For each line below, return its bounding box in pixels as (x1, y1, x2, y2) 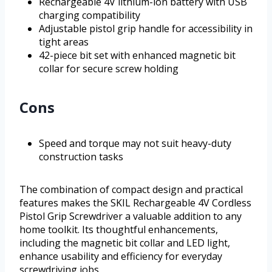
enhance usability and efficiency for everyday (19, 249, 222, 263)
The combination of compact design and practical (19, 182, 243, 196)
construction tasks (39, 149, 123, 163)
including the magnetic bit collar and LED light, (19, 236, 230, 250)
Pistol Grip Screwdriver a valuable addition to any (19, 209, 242, 223)
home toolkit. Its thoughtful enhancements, (19, 222, 218, 236)
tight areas (39, 35, 89, 49)
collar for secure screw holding (39, 61, 178, 75)
